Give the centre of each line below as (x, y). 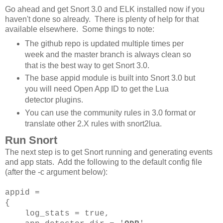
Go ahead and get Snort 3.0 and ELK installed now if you (105, 9)
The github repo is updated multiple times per (104, 43)
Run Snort (31, 140)
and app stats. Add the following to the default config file (104, 162)
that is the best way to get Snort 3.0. (87, 65)
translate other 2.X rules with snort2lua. (93, 124)
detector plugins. (54, 100)
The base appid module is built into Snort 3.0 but (110, 78)
